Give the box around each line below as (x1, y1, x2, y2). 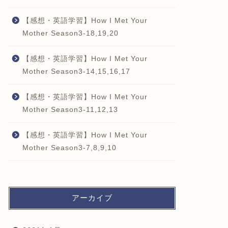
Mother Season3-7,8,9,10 (22, 144, 117, 152)
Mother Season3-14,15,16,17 (22, 67, 130, 75)
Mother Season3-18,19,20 (22, 29, 119, 37)
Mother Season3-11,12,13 (22, 105, 118, 113)
